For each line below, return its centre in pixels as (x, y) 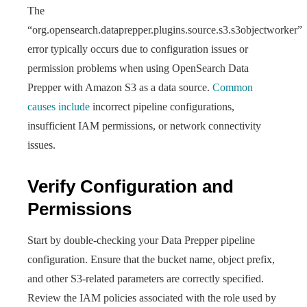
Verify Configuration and (131, 186)
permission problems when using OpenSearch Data (138, 68)
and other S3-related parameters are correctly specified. (146, 279)
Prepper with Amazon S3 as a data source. (120, 87)
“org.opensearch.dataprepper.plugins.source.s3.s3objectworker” (165, 30)
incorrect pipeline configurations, (162, 107)
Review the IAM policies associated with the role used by (152, 298)
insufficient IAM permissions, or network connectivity (144, 126)
